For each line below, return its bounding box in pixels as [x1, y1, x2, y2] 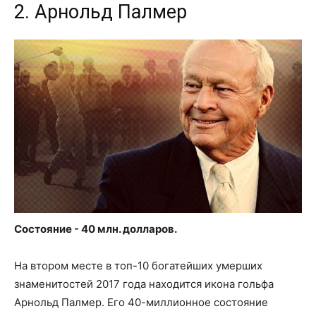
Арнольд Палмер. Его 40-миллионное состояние [14, 295, 268, 309]
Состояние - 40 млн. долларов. [14, 221, 177, 236]
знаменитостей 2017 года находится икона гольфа [14, 276, 274, 291]
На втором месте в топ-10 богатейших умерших [14, 258, 262, 272]
